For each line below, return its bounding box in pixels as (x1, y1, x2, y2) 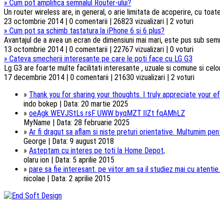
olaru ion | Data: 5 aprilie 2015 (24, 155, 114, 165)
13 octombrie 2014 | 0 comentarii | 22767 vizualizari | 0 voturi (4, 44, 193, 54)
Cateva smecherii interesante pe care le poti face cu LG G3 (9, 54, 192, 63)
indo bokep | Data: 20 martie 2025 (24, 99, 128, 109)
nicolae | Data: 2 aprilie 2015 (24, 173, 110, 183)
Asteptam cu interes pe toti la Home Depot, (29, 145, 165, 155)
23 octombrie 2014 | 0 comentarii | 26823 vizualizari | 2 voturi (4, 16, 193, 26)
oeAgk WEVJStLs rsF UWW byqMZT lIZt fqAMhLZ (29, 108, 185, 118)
